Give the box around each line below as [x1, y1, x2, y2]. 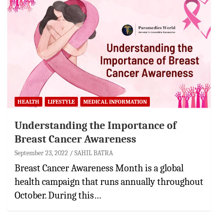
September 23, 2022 [15, 148, 68, 157]
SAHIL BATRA [74, 148, 113, 157]
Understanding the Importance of [15, 119, 176, 132]
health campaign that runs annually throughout [15, 176, 203, 187]
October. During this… [15, 189, 101, 201]
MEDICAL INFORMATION [83, 98, 147, 105]
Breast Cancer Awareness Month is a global [15, 162, 183, 174]
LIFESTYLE [48, 98, 75, 105]
